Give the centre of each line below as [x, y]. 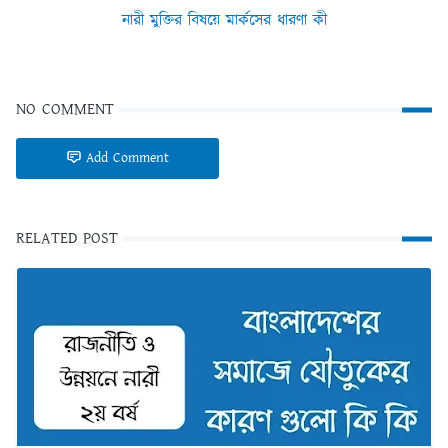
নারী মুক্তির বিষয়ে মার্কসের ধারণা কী [224, 21]
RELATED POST [67, 239]
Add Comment [127, 158]
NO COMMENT [65, 110]
